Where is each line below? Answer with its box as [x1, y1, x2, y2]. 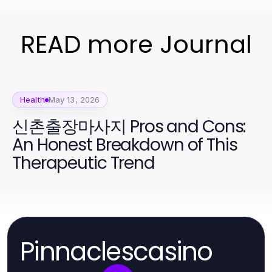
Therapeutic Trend [12, 151, 155, 175]
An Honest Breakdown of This [12, 133, 237, 157]
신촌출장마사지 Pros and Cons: [12, 115, 246, 138]
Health [20, 95, 45, 104]
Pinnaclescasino [20, 233, 212, 270]
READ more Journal [20, 27, 252, 61]
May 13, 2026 [48, 95, 100, 104]
